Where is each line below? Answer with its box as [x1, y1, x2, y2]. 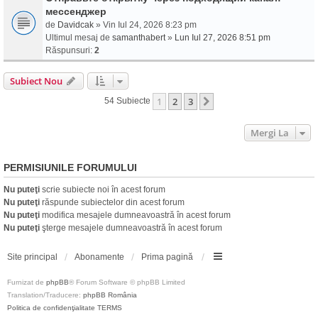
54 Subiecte [104, 96, 153, 106]
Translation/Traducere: [7, 291, 83, 299]
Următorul [216, 96, 263, 109]
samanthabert [112, 33, 165, 43]
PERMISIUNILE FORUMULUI [4, 162, 137, 173]
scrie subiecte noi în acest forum [40, 185, 165, 194]
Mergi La [251, 126, 289, 139]
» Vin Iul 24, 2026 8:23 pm [94, 20, 197, 30]
